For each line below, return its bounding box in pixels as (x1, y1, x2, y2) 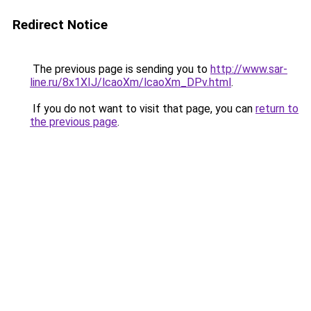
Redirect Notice (12, 17, 108, 33)
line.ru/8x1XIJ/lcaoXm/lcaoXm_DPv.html (30, 76, 231, 89)
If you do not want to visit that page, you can (30, 102, 255, 115)
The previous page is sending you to (30, 62, 210, 76)
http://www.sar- (210, 62, 287, 76)
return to (255, 102, 299, 115)
